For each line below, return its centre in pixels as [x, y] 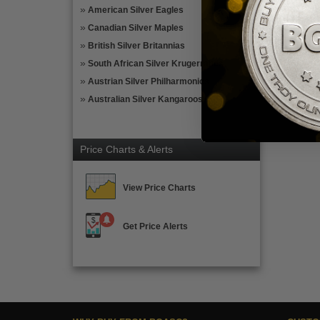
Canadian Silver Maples [136, 28]
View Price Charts [159, 188]
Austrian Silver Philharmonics [149, 81]
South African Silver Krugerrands [156, 64]
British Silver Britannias [136, 46]
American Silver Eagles [136, 10]
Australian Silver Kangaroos [145, 99]
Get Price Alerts [155, 226]
